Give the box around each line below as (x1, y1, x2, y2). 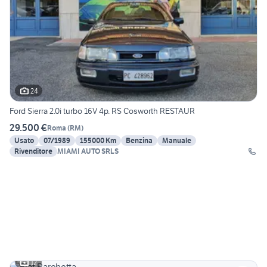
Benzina (126, 136, 153, 145)
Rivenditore (14, 147, 52, 156)
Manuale (162, 136, 191, 145)
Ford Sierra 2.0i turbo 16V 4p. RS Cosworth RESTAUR (10, 105, 195, 117)
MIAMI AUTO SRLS (57, 147, 119, 156)
